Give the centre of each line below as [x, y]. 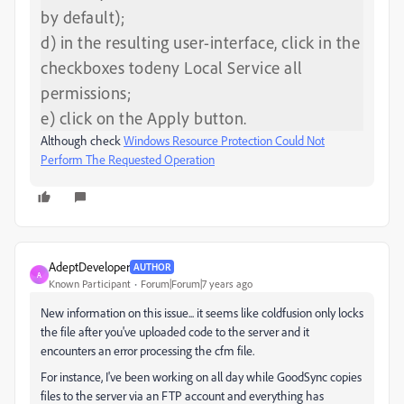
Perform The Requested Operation [128, 159]
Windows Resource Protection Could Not [224, 140]
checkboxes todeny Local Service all [172, 68]
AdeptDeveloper [89, 266]
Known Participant [90, 284]
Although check [82, 140]
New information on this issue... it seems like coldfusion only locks [202, 312]
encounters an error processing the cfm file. [147, 350]
